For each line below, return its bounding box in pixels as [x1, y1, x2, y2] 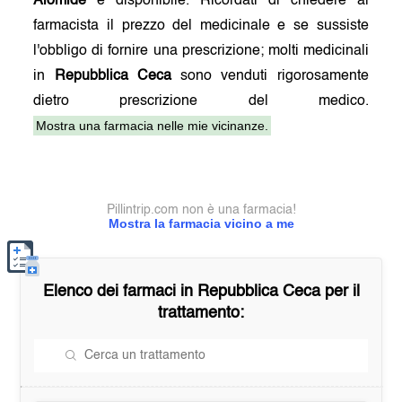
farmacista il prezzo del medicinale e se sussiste [33, 19, 369, 33]
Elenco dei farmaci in [42, 284, 197, 300]
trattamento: [158, 305, 244, 321]
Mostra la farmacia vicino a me [108, 216, 294, 231]
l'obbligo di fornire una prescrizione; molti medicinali [33, 44, 369, 58]
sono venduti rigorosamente [170, 69, 369, 83]
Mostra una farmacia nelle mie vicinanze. [36, 118, 269, 133]
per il [319, 284, 360, 300]
